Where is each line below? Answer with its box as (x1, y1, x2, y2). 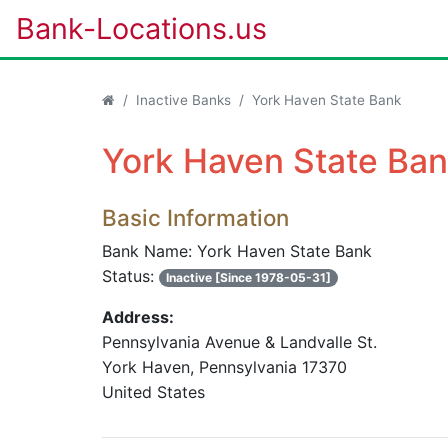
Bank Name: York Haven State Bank (102, 241, 372, 261)
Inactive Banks (136, 92, 231, 108)
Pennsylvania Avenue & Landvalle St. (102, 332, 377, 352)
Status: (102, 266, 159, 286)
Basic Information (102, 204, 289, 231)
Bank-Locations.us (16, 11, 267, 46)
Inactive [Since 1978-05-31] (166, 270, 332, 285)
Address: (102, 307, 174, 327)
